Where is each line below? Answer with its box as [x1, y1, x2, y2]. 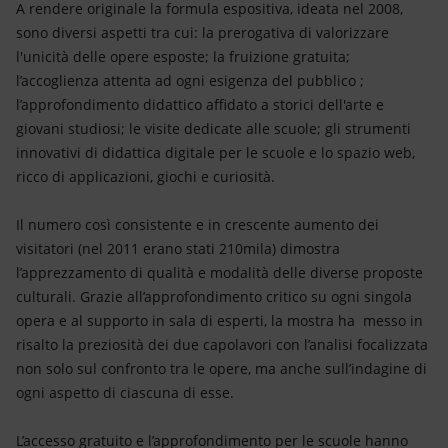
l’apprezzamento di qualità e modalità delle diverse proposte [16, 263, 423, 282]
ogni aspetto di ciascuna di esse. [16, 383, 234, 402]
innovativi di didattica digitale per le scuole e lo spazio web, [16, 143, 415, 162]
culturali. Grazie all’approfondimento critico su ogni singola [16, 287, 412, 306]
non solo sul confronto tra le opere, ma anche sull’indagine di [16, 359, 427, 378]
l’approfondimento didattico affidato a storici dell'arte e [16, 95, 384, 114]
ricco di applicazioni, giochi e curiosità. [16, 167, 275, 186]
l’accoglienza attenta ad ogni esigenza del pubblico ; [16, 71, 364, 90]
